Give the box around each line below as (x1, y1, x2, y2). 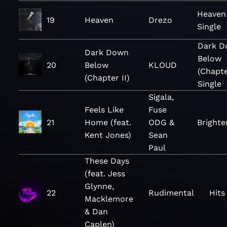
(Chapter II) (85, 72, 130, 83)
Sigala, (148, 92, 174, 102)
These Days (85, 156, 129, 166)
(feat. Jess (85, 169, 125, 178)
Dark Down (85, 47, 129, 57)
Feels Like (85, 105, 124, 115)
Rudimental (148, 187, 194, 198)
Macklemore (85, 194, 133, 204)
